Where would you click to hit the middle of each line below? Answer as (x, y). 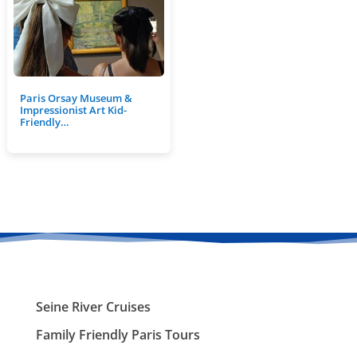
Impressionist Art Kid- (73, 110)
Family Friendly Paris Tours (118, 334)
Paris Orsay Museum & (76, 98)
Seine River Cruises (93, 306)
